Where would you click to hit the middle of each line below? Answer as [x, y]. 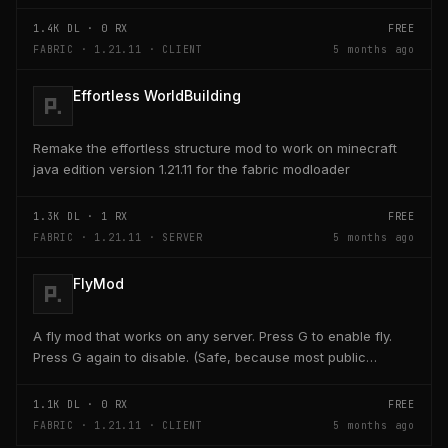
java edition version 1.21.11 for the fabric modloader [191, 168]
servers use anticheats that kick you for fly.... [173, 377]
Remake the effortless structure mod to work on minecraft [215, 147]
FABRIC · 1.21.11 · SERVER [118, 237]
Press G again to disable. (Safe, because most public [199, 356]
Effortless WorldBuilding [157, 95]
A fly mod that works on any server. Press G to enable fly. [212, 335]
